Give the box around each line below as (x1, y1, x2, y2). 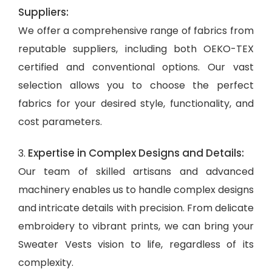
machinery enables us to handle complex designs (18, 182, 254, 197)
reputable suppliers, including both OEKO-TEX (18, 41, 254, 56)
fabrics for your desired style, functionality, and (18, 96, 254, 110)
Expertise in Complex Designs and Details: (28, 145, 244, 160)
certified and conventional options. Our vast (18, 59, 254, 74)
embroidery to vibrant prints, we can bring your (18, 219, 254, 233)
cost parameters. (18, 114, 102, 129)
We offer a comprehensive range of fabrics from (18, 23, 254, 38)
